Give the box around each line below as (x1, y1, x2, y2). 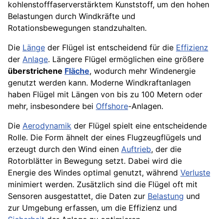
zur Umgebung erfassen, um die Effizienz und (8, 203, 177, 213)
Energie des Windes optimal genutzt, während (8, 168, 180, 178)
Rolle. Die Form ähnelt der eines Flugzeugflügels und (8, 132, 201, 143)
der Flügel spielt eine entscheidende (71, 121, 207, 131)
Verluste (180, 168, 210, 178)
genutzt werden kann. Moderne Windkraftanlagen (8, 78, 191, 88)
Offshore (96, 101, 128, 111)
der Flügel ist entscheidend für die (45, 43, 176, 53)
